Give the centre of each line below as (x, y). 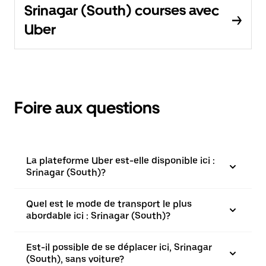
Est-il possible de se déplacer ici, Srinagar (119, 248)
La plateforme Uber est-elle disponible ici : (121, 161)
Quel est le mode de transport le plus (109, 204)
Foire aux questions (87, 108)
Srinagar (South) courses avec (122, 11)
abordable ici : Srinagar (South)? (98, 216)
